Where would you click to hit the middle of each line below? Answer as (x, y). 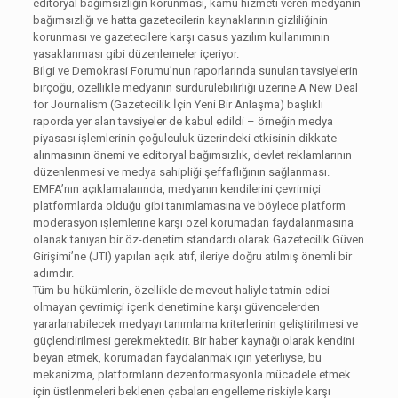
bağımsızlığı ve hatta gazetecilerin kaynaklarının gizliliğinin (180, 20)
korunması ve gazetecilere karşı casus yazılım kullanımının (181, 37)
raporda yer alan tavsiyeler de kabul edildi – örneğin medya (183, 122)
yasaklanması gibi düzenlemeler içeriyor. (135, 54)
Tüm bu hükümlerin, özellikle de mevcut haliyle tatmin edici (181, 291)
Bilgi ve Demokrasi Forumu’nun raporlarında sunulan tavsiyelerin (195, 71)
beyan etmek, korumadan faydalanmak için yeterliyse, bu (177, 358)
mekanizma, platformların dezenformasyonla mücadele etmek (191, 375)
